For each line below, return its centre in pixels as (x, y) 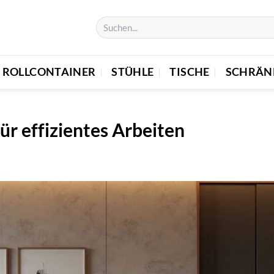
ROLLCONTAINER (49, 72)
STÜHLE (133, 72)
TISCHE (190, 72)
